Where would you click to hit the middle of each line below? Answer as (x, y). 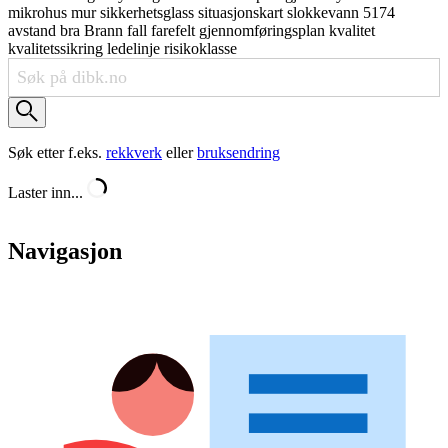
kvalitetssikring (57, 48)
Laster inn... (45, 192)
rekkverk (134, 152)
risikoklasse (200, 48)
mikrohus (39, 12)
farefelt (175, 30)
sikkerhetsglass (149, 12)
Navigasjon (65, 250)
